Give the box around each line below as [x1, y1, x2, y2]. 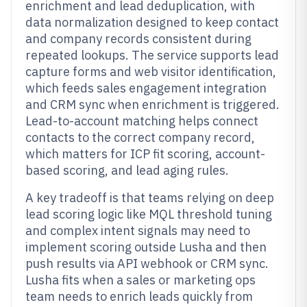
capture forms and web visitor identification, [25, 64, 276, 79]
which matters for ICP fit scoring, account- [25, 146, 265, 162]
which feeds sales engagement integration [25, 80, 267, 96]
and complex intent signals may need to [25, 223, 250, 238]
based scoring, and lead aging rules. [25, 162, 229, 178]
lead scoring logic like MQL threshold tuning [25, 206, 272, 222]
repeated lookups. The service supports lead [25, 47, 279, 63]
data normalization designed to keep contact [25, 14, 279, 30]
